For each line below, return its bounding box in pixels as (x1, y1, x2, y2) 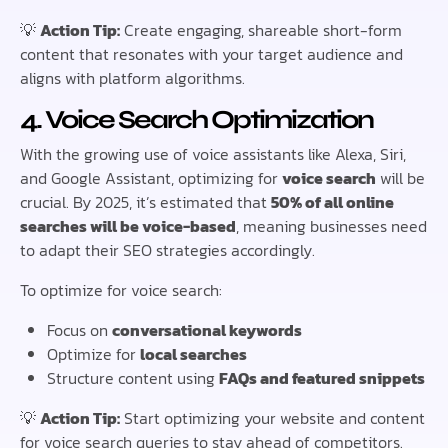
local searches (140, 341, 248, 366)
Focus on (47, 317, 113, 342)
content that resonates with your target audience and (20, 42, 403, 67)
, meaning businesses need (236, 213, 427, 238)
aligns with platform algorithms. (20, 66, 245, 91)
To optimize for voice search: (20, 277, 222, 302)
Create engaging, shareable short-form (120, 18, 402, 43)
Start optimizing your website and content (120, 405, 425, 430)
